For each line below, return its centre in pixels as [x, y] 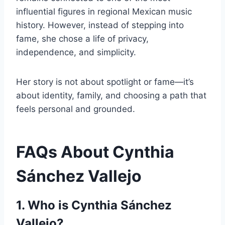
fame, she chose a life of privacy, [82, 39]
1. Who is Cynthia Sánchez [94, 205]
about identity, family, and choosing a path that [111, 96]
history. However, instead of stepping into [100, 25]
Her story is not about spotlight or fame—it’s [105, 82]
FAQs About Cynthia [95, 152]
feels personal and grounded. [76, 109]
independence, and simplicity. [76, 52]
